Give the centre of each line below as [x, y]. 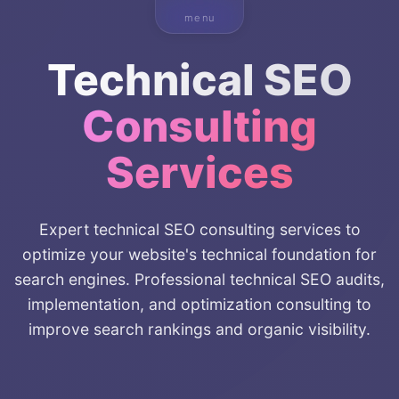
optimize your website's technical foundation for [199, 254]
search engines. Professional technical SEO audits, [199, 279]
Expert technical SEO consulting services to [199, 229]
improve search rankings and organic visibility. [199, 329]
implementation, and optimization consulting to [199, 304]
